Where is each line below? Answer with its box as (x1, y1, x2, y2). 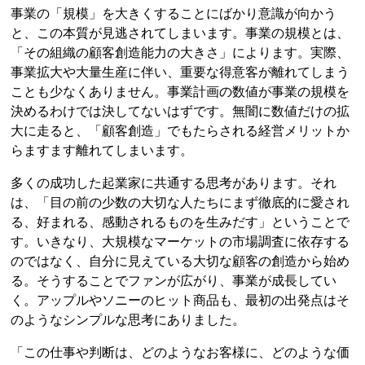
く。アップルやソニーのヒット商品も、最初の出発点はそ (11, 293, 350, 307)
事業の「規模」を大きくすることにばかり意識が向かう (11, 7, 337, 20)
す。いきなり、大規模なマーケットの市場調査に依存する (11, 235, 350, 248)
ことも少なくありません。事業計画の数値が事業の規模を (11, 85, 350, 99)
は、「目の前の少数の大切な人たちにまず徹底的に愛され (11, 196, 350, 209)
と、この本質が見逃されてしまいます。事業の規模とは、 (11, 26, 350, 40)
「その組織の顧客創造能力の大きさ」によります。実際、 (11, 46, 350, 59)
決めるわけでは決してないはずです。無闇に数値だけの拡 (11, 104, 350, 118)
